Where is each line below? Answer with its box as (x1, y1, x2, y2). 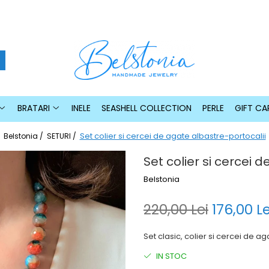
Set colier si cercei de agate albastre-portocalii (79, 130, 266, 142)
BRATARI (17, 102, 50, 114)
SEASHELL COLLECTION (101, 102, 192, 114)
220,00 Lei (144, 200, 208, 219)
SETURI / (46, 131, 78, 141)
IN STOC (154, 250, 187, 262)
